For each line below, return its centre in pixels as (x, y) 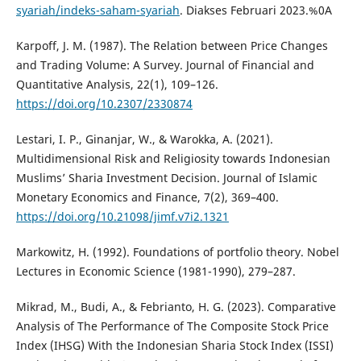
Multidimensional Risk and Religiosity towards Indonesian (173, 159)
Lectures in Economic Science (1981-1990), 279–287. (156, 272)
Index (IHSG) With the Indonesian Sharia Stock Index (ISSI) (174, 346)
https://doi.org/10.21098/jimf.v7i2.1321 (122, 217)
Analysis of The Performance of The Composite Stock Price (172, 326)
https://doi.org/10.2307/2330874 (104, 104)
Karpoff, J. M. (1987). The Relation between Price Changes (172, 46)
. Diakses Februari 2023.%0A (255, 10)
